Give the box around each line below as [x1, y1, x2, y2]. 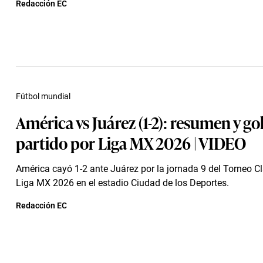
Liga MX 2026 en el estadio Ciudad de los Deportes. [16, 177, 229, 188]
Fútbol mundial [16, 92, 70, 101]
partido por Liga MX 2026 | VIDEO [16, 130, 246, 154]
